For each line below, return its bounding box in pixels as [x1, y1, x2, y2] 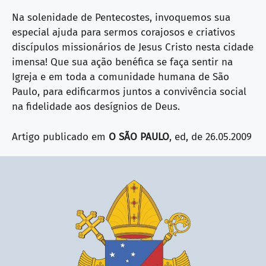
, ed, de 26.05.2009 [169, 130, 252, 143]
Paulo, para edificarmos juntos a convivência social [12, 85, 246, 98]
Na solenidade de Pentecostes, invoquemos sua [12, 11, 230, 24]
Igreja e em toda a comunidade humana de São [12, 71, 229, 83]
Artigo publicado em [12, 130, 109, 143]
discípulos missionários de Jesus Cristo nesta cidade [12, 41, 254, 53]
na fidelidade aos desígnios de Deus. [12, 100, 180, 113]
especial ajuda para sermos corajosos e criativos [12, 26, 235, 39]
